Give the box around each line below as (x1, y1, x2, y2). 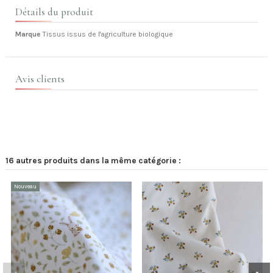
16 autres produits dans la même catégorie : (5, 155, 181, 165)
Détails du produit (15, 5, 93, 18)
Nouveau (13, 183, 37, 190)
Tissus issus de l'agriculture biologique (43, 30, 173, 39)
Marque (15, 30, 41, 39)
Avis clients (15, 72, 65, 85)
